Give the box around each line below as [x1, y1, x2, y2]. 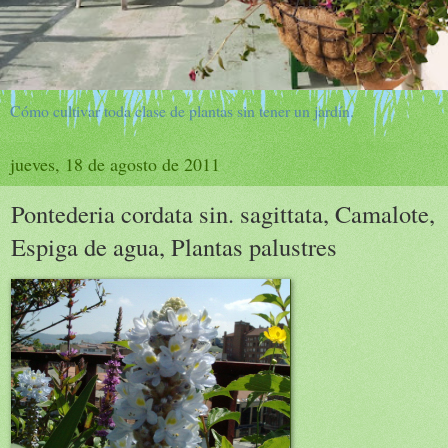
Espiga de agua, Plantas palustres [11, 230, 337, 263]
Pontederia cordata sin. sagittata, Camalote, [11, 197, 435, 230]
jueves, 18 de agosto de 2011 [10, 152, 220, 176]
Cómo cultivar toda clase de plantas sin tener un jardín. [10, 100, 354, 121]
